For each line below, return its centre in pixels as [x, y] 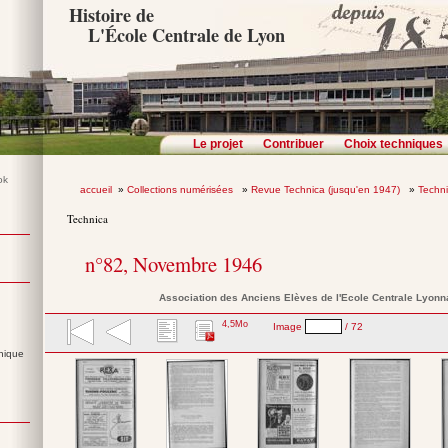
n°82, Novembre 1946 [174, 264]
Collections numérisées [181, 189]
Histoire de [112, 15]
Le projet [218, 144]
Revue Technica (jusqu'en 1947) [326, 189]
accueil [95, 189]
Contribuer [293, 144]
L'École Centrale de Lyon [186, 35]
